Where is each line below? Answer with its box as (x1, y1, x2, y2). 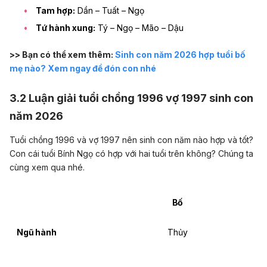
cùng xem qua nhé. (10, 162, 85, 173)
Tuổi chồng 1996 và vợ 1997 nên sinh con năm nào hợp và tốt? (10, 135, 253, 145)
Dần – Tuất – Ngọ (75, 5, 144, 16)
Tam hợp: (36, 5, 75, 16)
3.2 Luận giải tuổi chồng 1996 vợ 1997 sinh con (10, 91, 253, 104)
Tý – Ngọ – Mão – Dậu (95, 22, 184, 33)
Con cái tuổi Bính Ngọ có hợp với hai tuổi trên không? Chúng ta (10, 148, 253, 159)
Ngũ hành (17, 226, 57, 237)
